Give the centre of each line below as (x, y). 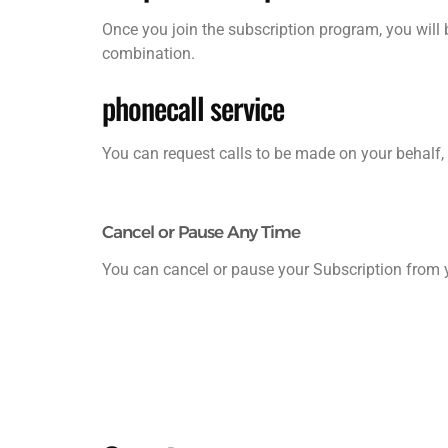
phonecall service (193, 107)
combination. (148, 53)
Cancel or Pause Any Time (201, 231)
